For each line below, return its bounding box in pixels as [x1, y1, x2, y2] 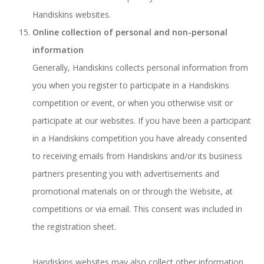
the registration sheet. [32, 221, 116, 232]
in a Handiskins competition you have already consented [32, 133, 247, 144]
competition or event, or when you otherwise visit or [32, 97, 233, 108]
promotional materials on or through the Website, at [32, 186, 233, 197]
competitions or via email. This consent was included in [32, 203, 242, 214]
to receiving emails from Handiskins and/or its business [32, 150, 242, 161]
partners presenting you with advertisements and [32, 168, 219, 179]
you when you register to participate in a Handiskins [32, 80, 229, 91]
